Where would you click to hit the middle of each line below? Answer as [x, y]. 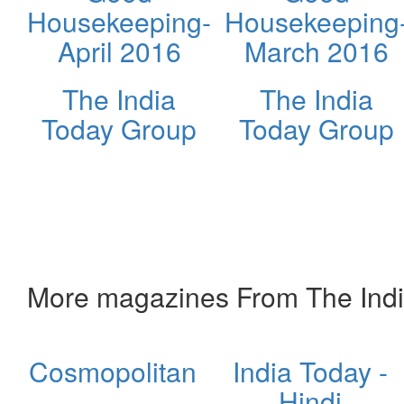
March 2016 [317, 50]
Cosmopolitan [112, 371]
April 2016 [119, 50]
